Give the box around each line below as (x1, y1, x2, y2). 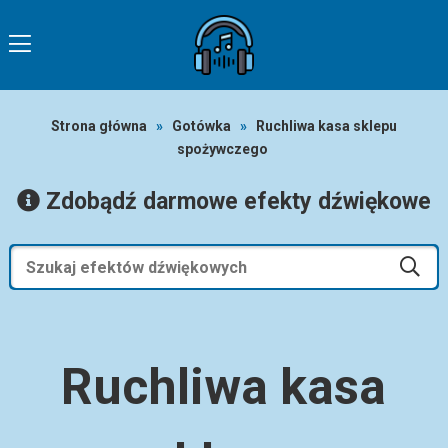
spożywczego (176, 141, 268, 157)
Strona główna (50, 118, 147, 134)
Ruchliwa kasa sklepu (255, 118, 397, 134)
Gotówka (171, 118, 231, 134)
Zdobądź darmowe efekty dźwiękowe (39, 188, 431, 215)
